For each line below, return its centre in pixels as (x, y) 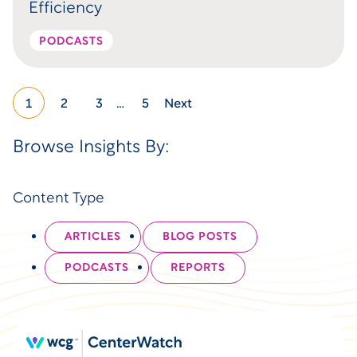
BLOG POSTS (200, 237)
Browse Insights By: (91, 148)
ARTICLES (93, 237)
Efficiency (65, 9)
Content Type (59, 199)
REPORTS (198, 269)
